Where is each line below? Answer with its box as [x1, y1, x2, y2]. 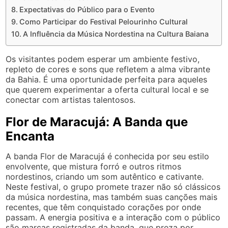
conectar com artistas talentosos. [6, 94, 136, 105]
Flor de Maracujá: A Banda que [6, 114, 188, 129]
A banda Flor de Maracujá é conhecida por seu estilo [6, 151, 210, 161]
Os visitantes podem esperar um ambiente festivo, [6, 53, 200, 64]
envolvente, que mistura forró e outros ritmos [6, 161, 182, 172]
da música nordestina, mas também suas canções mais [6, 191, 218, 202]
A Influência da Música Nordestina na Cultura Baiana [23, 29, 209, 38]
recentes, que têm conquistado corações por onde [6, 202, 202, 212]
